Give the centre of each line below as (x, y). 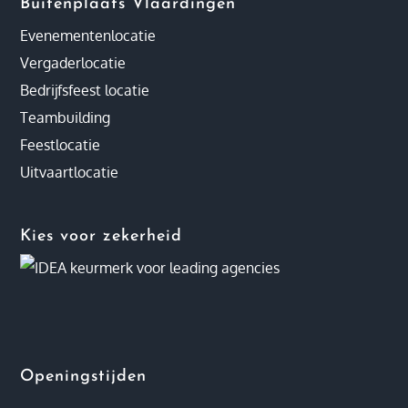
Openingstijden (84, 377)
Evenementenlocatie (88, 36)
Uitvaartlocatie (70, 173)
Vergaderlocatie (73, 63)
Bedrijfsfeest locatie (85, 91)
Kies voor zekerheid (102, 236)
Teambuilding (66, 118)
